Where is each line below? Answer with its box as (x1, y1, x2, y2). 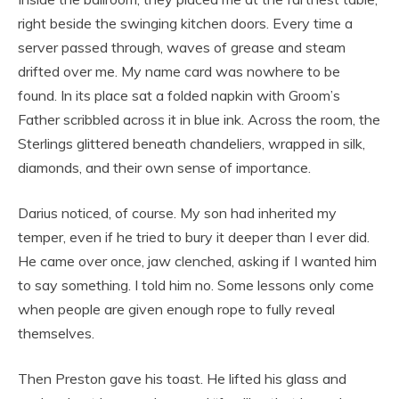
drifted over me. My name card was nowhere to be (18, 61, 340, 80)
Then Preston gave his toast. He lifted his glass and (18, 369, 346, 387)
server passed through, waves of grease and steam (18, 37, 346, 56)
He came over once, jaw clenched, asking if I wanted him (18, 251, 377, 270)
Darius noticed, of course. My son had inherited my (18, 203, 337, 222)
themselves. (18, 323, 94, 342)
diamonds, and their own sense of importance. (18, 158, 311, 176)
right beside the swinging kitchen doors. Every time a (18, 13, 353, 32)
